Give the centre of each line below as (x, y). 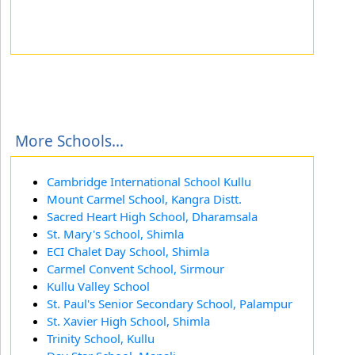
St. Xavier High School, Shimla (128, 321)
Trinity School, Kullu (101, 338)
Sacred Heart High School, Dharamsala (152, 216)
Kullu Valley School (98, 286)
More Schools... (69, 141)
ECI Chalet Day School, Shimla (128, 251)
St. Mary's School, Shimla (115, 233)
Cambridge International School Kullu (149, 181)
